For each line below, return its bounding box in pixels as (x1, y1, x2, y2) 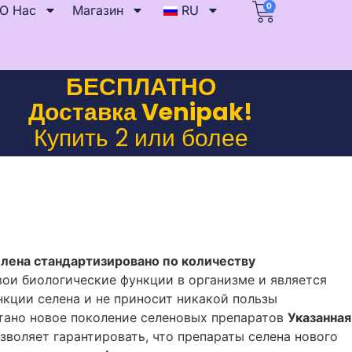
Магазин (71, 2, 123, 18)
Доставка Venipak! (28, 96, 254, 130)
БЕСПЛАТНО (65, 71, 216, 104)
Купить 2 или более (33, 121, 248, 155)
